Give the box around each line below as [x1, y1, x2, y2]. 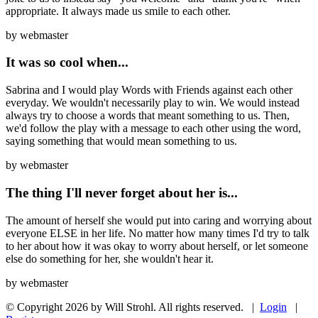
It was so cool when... [6, 55, 128, 70]
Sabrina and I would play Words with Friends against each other [6, 84, 292, 97]
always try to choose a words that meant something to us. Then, [6, 109, 290, 122]
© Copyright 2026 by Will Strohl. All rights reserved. [6, 300, 243, 313]
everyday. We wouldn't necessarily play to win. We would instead [6, 97, 300, 109]
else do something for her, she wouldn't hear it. [6, 252, 214, 265]
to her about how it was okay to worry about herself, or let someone [6, 239, 308, 252]
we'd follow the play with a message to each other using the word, [6, 122, 301, 135]
